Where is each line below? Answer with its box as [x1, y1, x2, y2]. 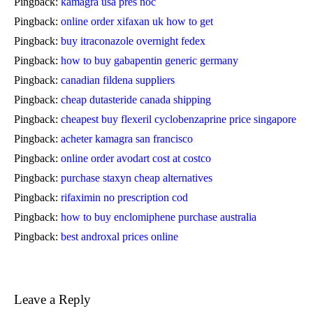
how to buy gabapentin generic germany [61, 54, 238, 66]
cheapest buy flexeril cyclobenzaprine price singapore [61, 112, 296, 125]
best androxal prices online [61, 230, 178, 242]
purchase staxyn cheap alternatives [61, 171, 212, 184]
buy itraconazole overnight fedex [61, 34, 205, 47]
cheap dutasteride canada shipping [61, 93, 211, 105]
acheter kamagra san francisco [61, 132, 193, 145]
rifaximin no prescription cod [61, 191, 188, 203]
